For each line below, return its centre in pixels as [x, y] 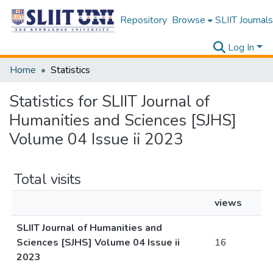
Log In [241, 48]
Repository [143, 20]
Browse [188, 20]
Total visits [48, 179]
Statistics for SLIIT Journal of [109, 101]
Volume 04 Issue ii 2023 [96, 139]
